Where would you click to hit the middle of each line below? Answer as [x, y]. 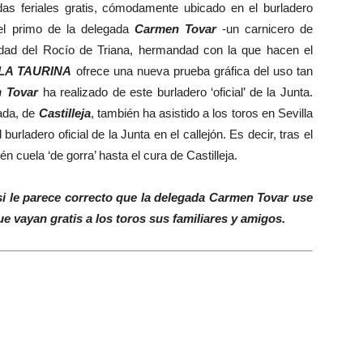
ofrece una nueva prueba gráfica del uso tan [192, 71]
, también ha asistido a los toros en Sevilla [202, 113]
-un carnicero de [265, 29]
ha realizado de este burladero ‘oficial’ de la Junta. [175, 92]
